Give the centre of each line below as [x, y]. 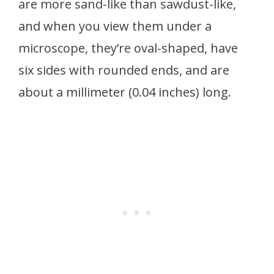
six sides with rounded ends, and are [124, 70]
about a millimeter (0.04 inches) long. [126, 92]
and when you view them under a [115, 26]
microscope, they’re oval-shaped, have [128, 48]
